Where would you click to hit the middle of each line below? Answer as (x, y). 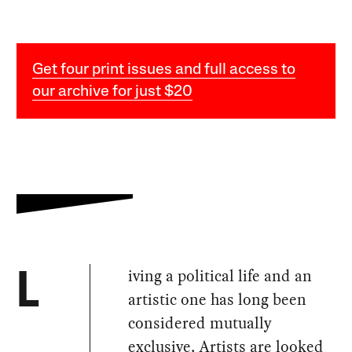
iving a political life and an (220, 276)
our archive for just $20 (113, 92)
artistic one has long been (218, 300)
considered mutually (200, 323)
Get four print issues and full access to (164, 70)
